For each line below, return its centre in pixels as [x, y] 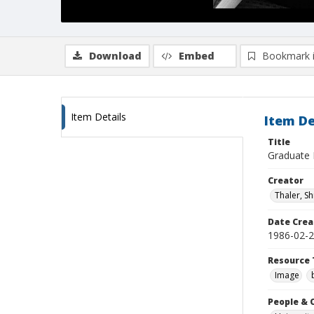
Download [115, 56]
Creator [286, 180]
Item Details [98, 117]
